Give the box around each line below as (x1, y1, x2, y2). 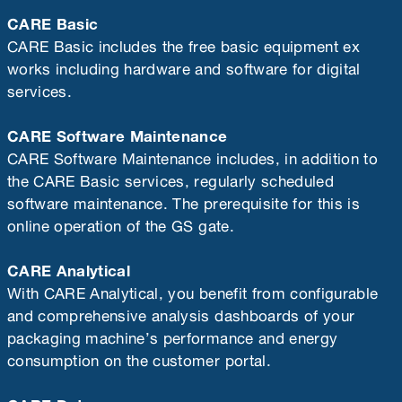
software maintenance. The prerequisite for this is (7, 186, 360, 215)
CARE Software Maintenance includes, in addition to (7, 141, 378, 170)
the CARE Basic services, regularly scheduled (7, 163, 334, 193)
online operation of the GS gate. (7, 208, 234, 238)
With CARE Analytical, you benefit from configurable (7, 275, 379, 305)
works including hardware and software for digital (7, 51, 361, 81)
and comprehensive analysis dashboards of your (7, 298, 355, 328)
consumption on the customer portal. (7, 343, 271, 372)
